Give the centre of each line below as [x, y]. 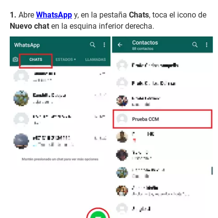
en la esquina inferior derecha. [102, 26]
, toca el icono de [178, 15]
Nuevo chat [29, 26]
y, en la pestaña [100, 15]
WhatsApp [54, 15]
